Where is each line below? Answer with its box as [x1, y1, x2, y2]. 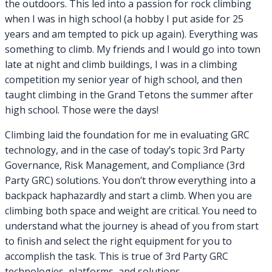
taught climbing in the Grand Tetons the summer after [5, 88, 253, 102]
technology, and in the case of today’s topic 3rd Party [5, 143, 245, 157]
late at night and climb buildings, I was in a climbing [5, 58, 237, 72]
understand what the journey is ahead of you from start [5, 219, 259, 233]
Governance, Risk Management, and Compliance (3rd [5, 158, 245, 172]
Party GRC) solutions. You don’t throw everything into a [5, 174, 256, 188]
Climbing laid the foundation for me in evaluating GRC [5, 128, 250, 142]
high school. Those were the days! [5, 103, 158, 117]
